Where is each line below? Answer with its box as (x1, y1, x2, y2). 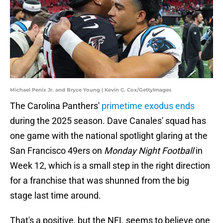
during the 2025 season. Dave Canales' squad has (10, 115, 206, 126)
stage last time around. (10, 190, 101, 201)
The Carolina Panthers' (10, 101, 102, 111)
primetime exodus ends (102, 101, 195, 111)
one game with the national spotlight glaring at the (10, 130, 208, 141)
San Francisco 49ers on (10, 145, 104, 156)
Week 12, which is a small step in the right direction (10, 160, 210, 171)
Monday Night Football (104, 145, 194, 156)
